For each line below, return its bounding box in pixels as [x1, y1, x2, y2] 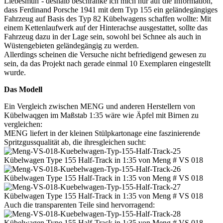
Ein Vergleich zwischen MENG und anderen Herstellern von [4, 102, 195, 111]
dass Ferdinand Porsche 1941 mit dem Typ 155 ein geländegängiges [4, 5, 218, 14]
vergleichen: [4, 120, 42, 129]
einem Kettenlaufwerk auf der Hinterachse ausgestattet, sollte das [4, 23, 208, 32]
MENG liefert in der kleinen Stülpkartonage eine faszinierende [4, 129, 200, 138]
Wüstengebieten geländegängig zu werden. [4, 41, 139, 50]
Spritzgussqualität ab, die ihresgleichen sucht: [4, 138, 146, 147]
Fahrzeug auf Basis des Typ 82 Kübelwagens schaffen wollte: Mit [4, 14, 211, 23]
